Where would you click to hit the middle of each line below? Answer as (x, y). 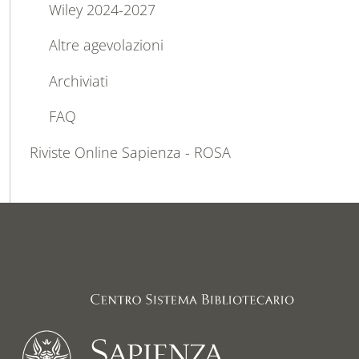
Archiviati (79, 81)
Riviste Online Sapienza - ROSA (130, 153)
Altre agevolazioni (106, 45)
